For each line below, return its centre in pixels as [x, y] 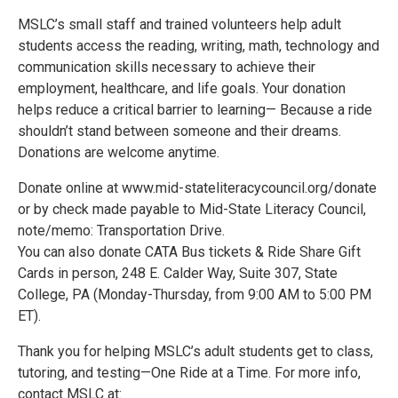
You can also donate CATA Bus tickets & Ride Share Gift [189, 252]
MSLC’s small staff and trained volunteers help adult [179, 24]
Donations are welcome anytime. [119, 152]
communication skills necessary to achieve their [167, 67]
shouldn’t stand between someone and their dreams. [179, 131]
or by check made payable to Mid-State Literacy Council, [192, 209]
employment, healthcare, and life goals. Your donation [182, 88]
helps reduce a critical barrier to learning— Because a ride [195, 110]
